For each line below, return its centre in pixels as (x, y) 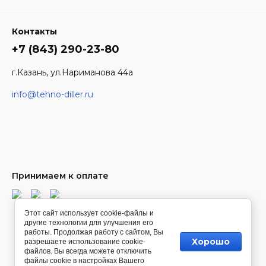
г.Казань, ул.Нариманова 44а (72, 72)
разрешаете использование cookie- (85, 242)
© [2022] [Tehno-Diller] (133, 230)
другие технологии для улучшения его (89, 223)
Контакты (34, 31)
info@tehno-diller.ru (53, 94)
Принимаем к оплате (60, 176)
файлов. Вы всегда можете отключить (88, 251)
